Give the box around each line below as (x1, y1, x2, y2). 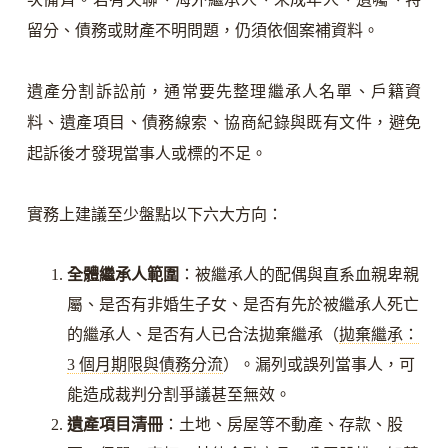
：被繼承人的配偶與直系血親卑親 (178, 266, 419, 284)
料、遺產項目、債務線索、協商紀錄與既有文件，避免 (26, 114, 422, 132)
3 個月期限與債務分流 (66, 356, 223, 374)
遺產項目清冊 (66, 416, 163, 434)
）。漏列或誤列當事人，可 (222, 356, 415, 374)
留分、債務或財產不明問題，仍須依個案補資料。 (26, 22, 379, 40)
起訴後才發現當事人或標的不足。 (26, 145, 267, 163)
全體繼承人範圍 (66, 266, 179, 284)
